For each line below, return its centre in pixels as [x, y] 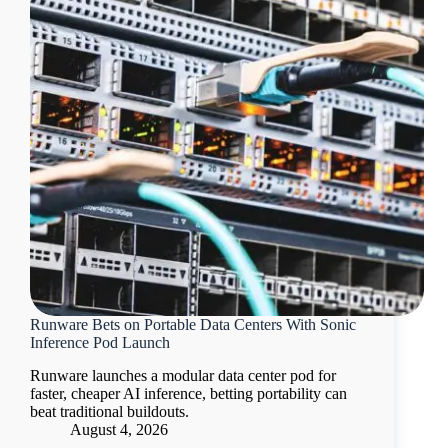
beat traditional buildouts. [109, 412]
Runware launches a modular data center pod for [183, 376]
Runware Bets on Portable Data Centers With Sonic [193, 325]
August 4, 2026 [119, 430]
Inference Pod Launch [100, 343]
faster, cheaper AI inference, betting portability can [188, 394]
